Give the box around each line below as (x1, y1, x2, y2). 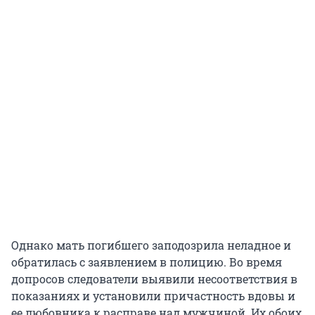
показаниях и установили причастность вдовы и (11, 288, 295, 304)
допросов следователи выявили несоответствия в (11, 271, 297, 287)
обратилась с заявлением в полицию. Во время (11, 255, 282, 270)
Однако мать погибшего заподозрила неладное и (11, 238, 291, 253)
